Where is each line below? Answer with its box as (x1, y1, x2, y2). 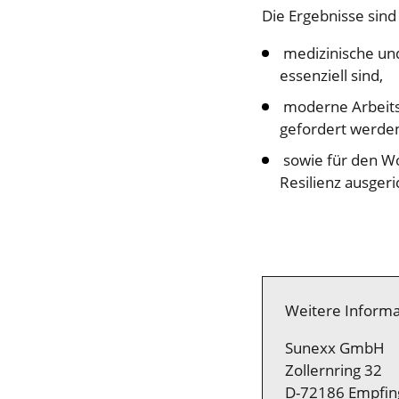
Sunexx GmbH (285, 338, 385, 358)
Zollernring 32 (285, 360, 382, 380)
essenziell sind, (280, 65, 383, 85)
